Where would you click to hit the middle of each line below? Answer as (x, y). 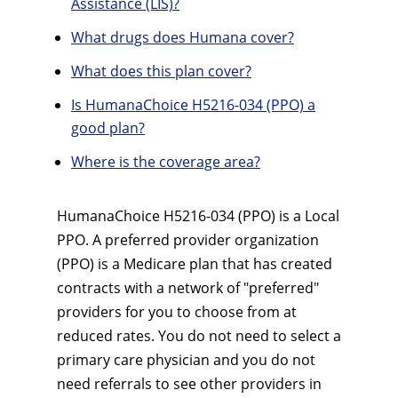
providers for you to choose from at (177, 312)
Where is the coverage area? (166, 162)
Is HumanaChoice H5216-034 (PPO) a (193, 105)
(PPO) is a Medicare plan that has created (195, 264)
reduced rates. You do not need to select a (199, 336)
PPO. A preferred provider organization (188, 240)
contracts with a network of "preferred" (188, 288)
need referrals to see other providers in (189, 384)
